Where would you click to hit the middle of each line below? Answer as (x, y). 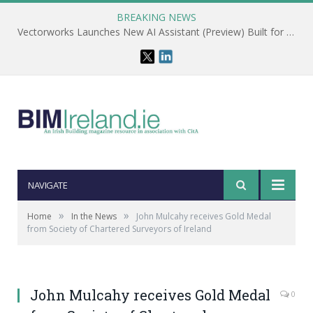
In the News (94, 216)
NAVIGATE (48, 185)
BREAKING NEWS (156, 17)
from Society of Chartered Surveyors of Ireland (119, 229)
